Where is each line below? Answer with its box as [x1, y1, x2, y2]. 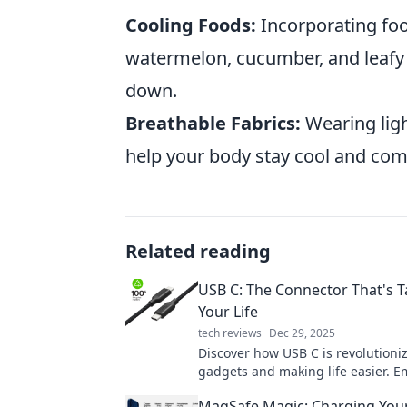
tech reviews [198, 325, 262, 341]
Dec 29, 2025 [269, 325, 335, 341]
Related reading [125, 239, 271, 263]
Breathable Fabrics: [125, 111, 301, 135]
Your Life [198, 302, 258, 322]
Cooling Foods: [125, 13, 256, 37]
